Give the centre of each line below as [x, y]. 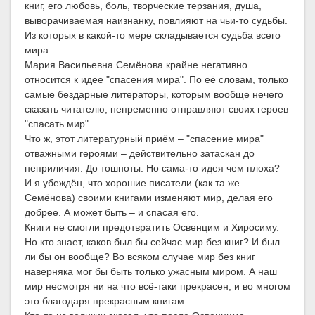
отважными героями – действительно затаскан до [140, 154]
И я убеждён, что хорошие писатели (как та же [132, 183]
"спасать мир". [58, 124]
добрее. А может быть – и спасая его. [112, 213]
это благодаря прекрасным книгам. [106, 301]
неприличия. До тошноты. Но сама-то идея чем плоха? [152, 168]
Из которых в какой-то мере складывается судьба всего [153, 36]
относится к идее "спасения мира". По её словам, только [156, 80]
